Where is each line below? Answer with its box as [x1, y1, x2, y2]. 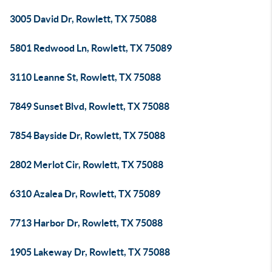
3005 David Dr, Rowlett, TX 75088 [10, 13, 157, 24]
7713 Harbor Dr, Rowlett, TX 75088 [10, 217, 163, 228]
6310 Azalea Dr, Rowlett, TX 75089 [10, 188, 160, 199]
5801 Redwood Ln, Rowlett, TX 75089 [10, 42, 172, 53]
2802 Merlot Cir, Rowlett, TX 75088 [10, 159, 163, 170]
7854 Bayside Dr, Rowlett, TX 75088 [10, 130, 165, 141]
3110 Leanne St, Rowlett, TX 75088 [10, 72, 161, 83]
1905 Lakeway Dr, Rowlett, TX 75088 [10, 246, 170, 257]
